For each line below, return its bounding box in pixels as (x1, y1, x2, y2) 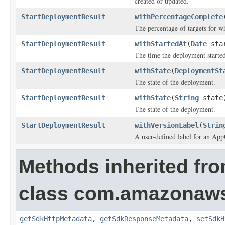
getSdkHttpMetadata (20, 215, 92, 223)
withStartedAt (135, 40, 187, 48)
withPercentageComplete (135, 13, 223, 21)
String (175, 94, 199, 102)
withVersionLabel (135, 121, 199, 129)
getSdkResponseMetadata (100, 215, 188, 223)
